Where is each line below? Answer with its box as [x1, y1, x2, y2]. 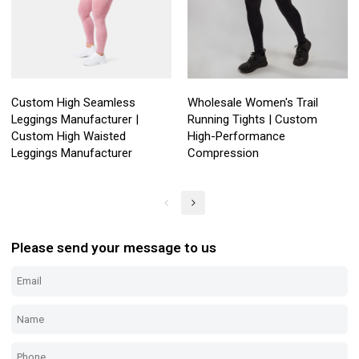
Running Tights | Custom [188, 111, 317, 127]
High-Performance [188, 128, 285, 143]
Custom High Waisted [11, 128, 127, 143]
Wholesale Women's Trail [188, 95, 318, 110]
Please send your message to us [11, 240, 217, 256]
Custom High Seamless [11, 95, 136, 110]
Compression [188, 145, 259, 160]
